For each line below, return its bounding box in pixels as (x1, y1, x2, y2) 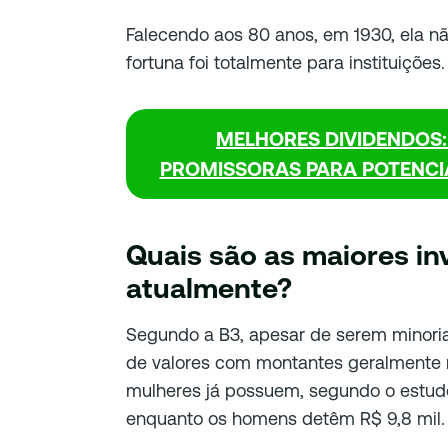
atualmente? (126, 272, 292, 304)
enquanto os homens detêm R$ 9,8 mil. (126, 408, 445, 429)
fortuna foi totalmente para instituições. (126, 52, 445, 73)
